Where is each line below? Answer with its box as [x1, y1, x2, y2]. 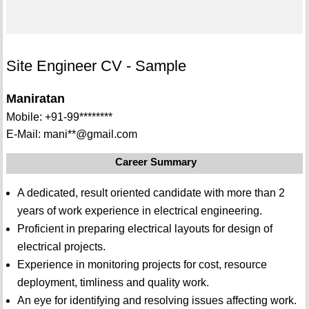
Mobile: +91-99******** [6, 111, 112, 123]
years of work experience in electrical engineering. [17, 205, 262, 217]
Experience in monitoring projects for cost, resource [17, 259, 267, 271]
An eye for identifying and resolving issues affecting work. [17, 295, 297, 307]
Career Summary [115, 156, 197, 168]
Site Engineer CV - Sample [6, 57, 186, 75]
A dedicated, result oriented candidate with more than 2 [17, 187, 285, 199]
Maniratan [6, 92, 65, 106]
